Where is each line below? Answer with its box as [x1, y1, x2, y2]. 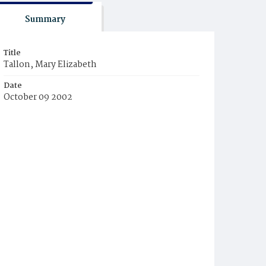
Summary [24, 12, 65, 27]
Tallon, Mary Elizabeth [4, 58, 97, 72]
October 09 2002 [4, 90, 72, 104]
